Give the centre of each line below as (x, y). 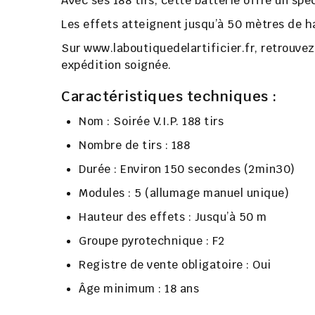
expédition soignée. (116, 65)
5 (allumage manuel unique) (210, 193)
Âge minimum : (120, 289)
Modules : (105, 193)
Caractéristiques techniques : (169, 97)
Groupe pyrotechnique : (144, 241)
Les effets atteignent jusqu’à (144, 25)
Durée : (98, 169)
